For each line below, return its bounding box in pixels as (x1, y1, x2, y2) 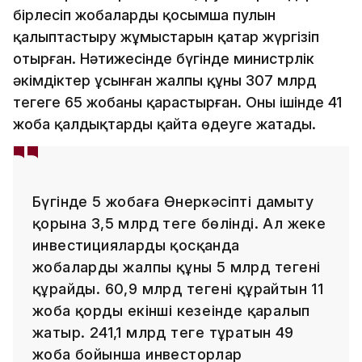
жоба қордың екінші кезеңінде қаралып (32, 301, 310, 319)
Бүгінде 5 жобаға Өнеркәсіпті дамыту (32, 192, 314, 210)
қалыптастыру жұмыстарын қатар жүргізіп (13, 27, 319, 45)
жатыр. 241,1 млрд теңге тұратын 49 (32, 323, 294, 341)
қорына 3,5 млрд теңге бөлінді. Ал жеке (32, 214, 326, 232)
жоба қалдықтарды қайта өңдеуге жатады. (13, 115, 316, 133)
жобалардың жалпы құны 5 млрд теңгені (32, 258, 321, 276)
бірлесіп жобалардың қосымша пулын (13, 6, 276, 23)
